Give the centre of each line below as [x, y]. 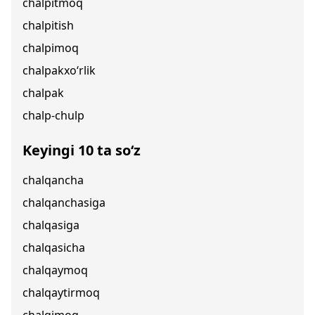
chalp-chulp [53, 115]
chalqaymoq [55, 270]
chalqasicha [54, 247]
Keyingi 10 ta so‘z [82, 150]
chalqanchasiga [64, 202]
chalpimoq [51, 48]
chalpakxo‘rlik [59, 70]
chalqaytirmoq [61, 292]
